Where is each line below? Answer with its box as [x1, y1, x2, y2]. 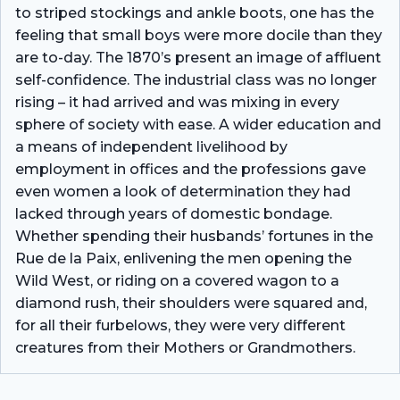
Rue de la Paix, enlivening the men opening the [15, 249, 352, 267]
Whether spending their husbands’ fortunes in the [15, 227, 373, 245]
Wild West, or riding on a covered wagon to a [15, 271, 339, 289]
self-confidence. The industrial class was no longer [15, 71, 377, 88]
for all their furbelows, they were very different [15, 316, 346, 334]
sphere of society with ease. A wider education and [15, 115, 381, 133]
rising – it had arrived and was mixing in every [15, 93, 339, 111]
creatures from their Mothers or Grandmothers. [15, 338, 355, 356]
